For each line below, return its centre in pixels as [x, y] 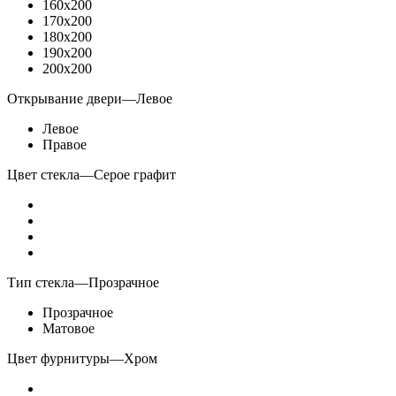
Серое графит [135, 174]
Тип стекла [41, 282]
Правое [65, 144]
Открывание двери [65, 98]
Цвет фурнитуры [58, 358]
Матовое [69, 328]
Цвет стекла [43, 174]
